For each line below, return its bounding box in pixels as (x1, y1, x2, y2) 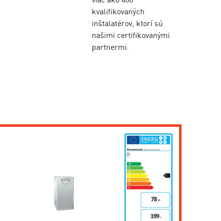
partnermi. (92, 42, 129, 52)
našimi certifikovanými (92, 30, 170, 40)
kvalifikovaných (92, 6, 145, 16)
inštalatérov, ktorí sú (92, 18, 163, 28)
